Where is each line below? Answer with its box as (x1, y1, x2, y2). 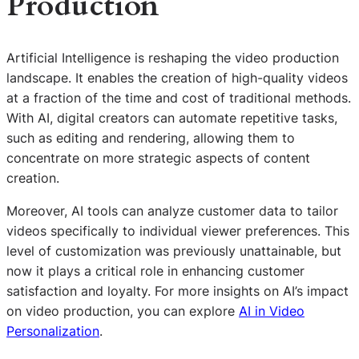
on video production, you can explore (6, 302, 239, 319)
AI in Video (239, 302, 305, 319)
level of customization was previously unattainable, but (6, 242, 341, 259)
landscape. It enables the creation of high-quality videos (6, 69, 348, 86)
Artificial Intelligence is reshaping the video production (6, 49, 339, 66)
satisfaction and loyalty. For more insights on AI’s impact (6, 282, 349, 299)
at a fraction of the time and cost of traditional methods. (6, 89, 351, 106)
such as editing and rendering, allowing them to (6, 129, 295, 146)
